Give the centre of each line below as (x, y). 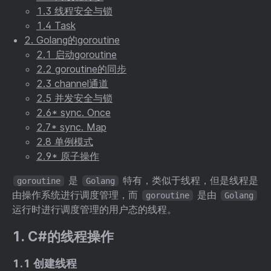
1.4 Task (56, 25)
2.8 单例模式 (65, 141)
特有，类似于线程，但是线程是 (189, 180)
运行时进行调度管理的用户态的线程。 (94, 209)
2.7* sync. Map (71, 127)
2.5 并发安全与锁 (74, 98)
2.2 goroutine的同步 (81, 69)
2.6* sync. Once (73, 112)
